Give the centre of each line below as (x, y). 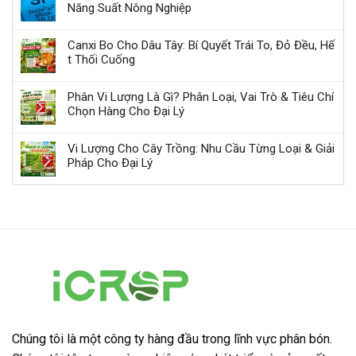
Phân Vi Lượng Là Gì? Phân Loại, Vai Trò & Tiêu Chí (201, 97)
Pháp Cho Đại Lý (110, 163)
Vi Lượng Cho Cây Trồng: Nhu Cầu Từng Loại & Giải (201, 149)
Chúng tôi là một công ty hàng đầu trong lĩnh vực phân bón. (172, 339)
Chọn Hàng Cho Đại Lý (126, 112)
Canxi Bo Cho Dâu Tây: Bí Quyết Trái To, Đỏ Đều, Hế (201, 46)
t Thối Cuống (101, 60)
